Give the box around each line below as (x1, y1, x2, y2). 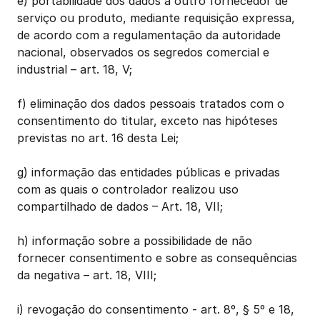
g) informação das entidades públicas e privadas (17, 165, 280, 179)
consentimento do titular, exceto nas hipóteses (17, 114, 278, 128)
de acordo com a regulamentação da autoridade (17, 28, 281, 42)
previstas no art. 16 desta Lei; (17, 131, 179, 145)
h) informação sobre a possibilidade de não (17, 234, 252, 248)
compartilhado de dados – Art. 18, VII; (17, 199, 223, 214)
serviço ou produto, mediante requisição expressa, (17, 11, 295, 25)
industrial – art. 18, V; (17, 62, 132, 76)
